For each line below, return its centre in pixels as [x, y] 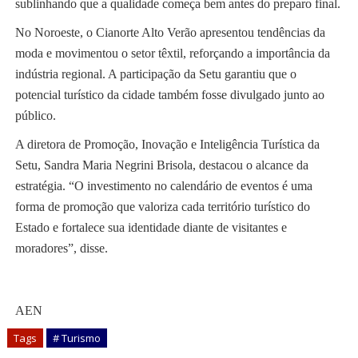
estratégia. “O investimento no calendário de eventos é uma [163, 186]
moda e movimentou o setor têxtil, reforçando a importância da [172, 54]
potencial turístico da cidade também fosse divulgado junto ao [169, 95]
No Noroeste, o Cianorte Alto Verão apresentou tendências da [170, 33]
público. [35, 116]
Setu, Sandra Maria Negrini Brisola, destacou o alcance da [161, 165]
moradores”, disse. [61, 249]
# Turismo [76, 338]
